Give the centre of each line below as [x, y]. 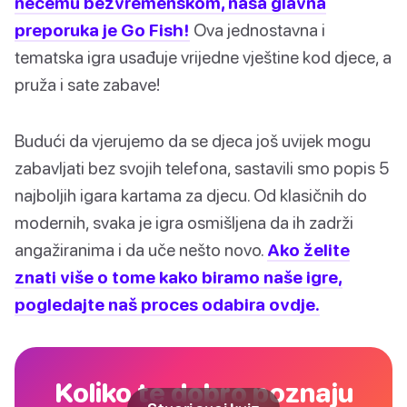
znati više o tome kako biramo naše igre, [179, 277]
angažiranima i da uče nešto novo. [141, 250]
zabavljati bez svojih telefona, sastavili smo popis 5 [202, 168]
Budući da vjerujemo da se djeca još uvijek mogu [193, 141]
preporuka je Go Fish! [102, 30]
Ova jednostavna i [258, 30]
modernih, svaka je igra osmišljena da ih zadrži [184, 223]
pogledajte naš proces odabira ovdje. [167, 304]
